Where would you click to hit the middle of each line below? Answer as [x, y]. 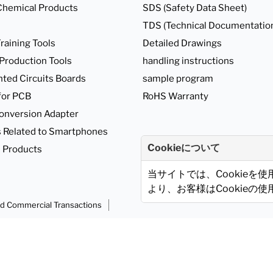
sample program [178, 78]
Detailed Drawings [182, 43]
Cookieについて [184, 148]
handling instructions [188, 61]
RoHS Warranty [175, 96]
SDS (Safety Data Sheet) [195, 8]
